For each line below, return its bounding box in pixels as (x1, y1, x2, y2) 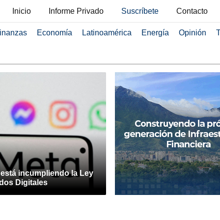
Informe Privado (49, 7, 104, 15)
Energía (141, 28, 169, 37)
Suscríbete (121, 7, 159, 15)
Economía (36, 28, 72, 37)
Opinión (178, 28, 206, 37)
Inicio (12, 7, 31, 15)
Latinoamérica (82, 28, 132, 37)
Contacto (176, 7, 208, 15)
